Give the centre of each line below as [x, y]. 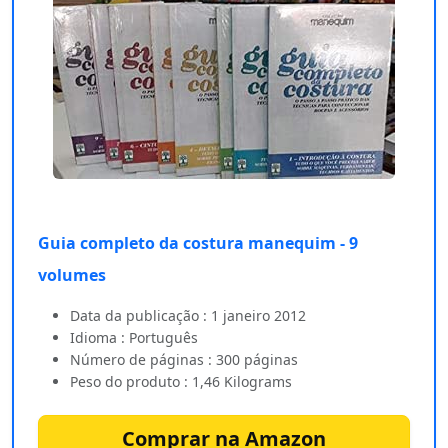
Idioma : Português [134, 337]
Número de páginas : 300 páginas [184, 359]
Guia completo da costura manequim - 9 [198, 242]
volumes [72, 274]
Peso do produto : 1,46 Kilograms [181, 381]
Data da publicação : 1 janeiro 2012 [188, 315]
